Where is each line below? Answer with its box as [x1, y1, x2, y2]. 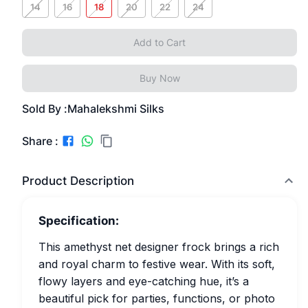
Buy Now [139, 72, 180, 84]
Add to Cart [133, 36, 186, 48]
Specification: [38, 214, 119, 228]
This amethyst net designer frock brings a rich [38, 240, 279, 254]
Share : [22, 133, 58, 148]
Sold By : [22, 102, 67, 115]
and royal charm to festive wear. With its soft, [38, 257, 275, 271]
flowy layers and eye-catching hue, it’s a [38, 274, 249, 288]
